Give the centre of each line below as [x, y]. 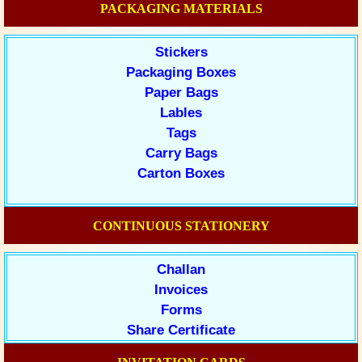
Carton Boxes [181, 173]
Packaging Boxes [181, 72]
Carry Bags [181, 153]
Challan [181, 269]
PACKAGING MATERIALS [181, 8]
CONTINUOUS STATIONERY [181, 226]
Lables [181, 113]
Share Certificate [181, 330]
